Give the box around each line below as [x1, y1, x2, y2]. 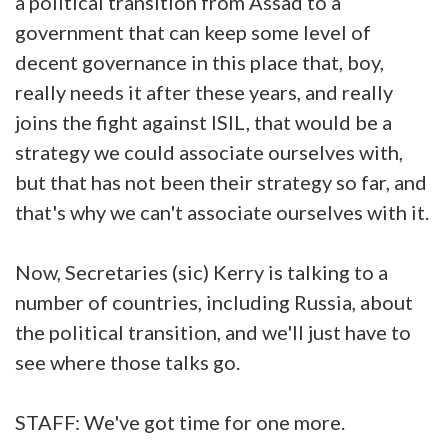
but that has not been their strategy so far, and [15, 169, 427, 194]
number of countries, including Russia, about [15, 289, 413, 314]
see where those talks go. [15, 349, 240, 374]
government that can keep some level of [15, 19, 371, 44]
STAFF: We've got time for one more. [15, 409, 345, 434]
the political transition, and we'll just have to [15, 319, 411, 344]
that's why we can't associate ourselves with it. [15, 199, 429, 224]
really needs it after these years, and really [15, 79, 393, 104]
